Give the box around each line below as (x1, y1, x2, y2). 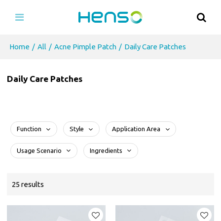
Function (16, 125, 41, 133)
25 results (12, 180, 44, 189)
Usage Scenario (16, 147, 62, 154)
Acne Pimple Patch (54, 42, 117, 51)
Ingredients (89, 147, 122, 154)
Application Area (112, 125, 161, 133)
